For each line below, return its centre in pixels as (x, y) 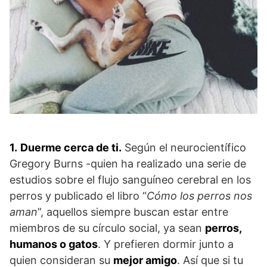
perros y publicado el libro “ (78, 195)
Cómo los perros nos (199, 195)
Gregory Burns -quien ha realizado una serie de (128, 163)
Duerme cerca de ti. (71, 147)
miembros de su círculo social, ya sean (107, 228)
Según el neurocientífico (184, 147)
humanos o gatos (54, 244)
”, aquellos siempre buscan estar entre (133, 212)
